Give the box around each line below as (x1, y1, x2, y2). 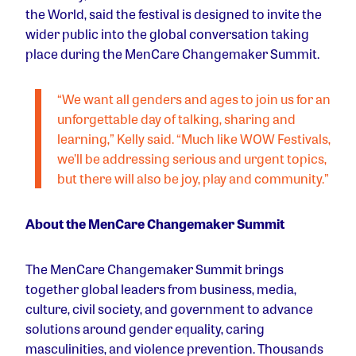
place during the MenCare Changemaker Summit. (25, 44, 319, 63)
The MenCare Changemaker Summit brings (25, 259, 284, 278)
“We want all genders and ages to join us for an (57, 89, 331, 108)
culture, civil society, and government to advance (25, 299, 313, 318)
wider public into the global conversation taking (25, 24, 309, 43)
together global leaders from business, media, (25, 279, 296, 298)
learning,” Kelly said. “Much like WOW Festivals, (57, 129, 331, 148)
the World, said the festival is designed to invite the (25, 4, 322, 23)
